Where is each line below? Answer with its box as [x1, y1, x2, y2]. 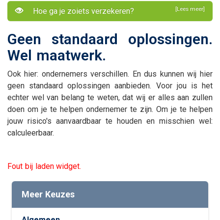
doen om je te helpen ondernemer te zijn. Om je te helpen [7, 105, 213, 114]
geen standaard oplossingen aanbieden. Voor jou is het [7, 81, 213, 90]
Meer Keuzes [22, 189, 75, 199]
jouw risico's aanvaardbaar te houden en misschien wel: [7, 116, 213, 126]
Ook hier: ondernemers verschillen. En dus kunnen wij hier [7, 69, 213, 79]
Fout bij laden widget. [7, 162, 82, 171]
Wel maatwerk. [7, 47, 107, 64]
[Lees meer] [175, 6, 205, 12]
